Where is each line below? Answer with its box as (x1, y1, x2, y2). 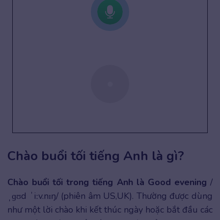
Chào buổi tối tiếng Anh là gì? (7, 147, 184, 165)
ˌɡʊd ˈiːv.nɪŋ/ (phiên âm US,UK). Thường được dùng (7, 190, 213, 202)
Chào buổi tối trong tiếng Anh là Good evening (7, 176, 207, 189)
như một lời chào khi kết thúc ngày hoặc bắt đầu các (7, 204, 213, 216)
